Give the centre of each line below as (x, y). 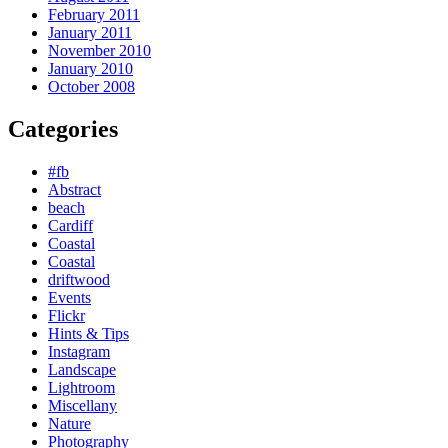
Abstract (74, 189)
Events (69, 297)
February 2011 (94, 14)
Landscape (82, 369)
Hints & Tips (88, 333)
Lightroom (81, 387)
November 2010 (99, 50)
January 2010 (90, 68)
